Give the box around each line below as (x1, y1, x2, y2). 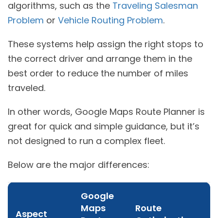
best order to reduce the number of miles (8, 67, 188, 79)
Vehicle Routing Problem (58, 14, 163, 26)
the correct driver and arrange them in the (8, 52, 192, 65)
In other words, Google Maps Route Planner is (8, 105, 205, 118)
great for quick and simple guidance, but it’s (8, 120, 200, 132)
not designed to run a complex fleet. (8, 134, 165, 147)
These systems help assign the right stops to (8, 37, 203, 50)
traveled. (8, 81, 45, 94)
